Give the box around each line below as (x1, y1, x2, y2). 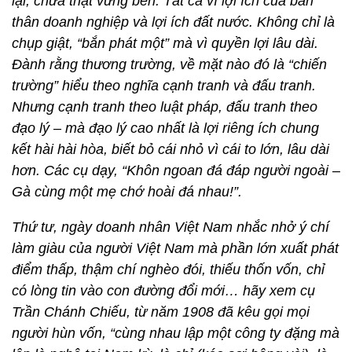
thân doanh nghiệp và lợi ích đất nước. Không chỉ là (12, 14, 335, 30)
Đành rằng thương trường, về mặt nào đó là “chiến (12, 57, 327, 72)
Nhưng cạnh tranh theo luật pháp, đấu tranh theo (12, 99, 317, 115)
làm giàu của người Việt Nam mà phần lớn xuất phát (12, 240, 339, 256)
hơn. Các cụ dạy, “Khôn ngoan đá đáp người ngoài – (12, 163, 340, 178)
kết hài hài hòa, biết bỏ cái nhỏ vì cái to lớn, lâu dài (12, 141, 329, 157)
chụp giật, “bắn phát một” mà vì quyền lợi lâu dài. (12, 35, 318, 51)
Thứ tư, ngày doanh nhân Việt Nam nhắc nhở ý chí (12, 219, 329, 235)
